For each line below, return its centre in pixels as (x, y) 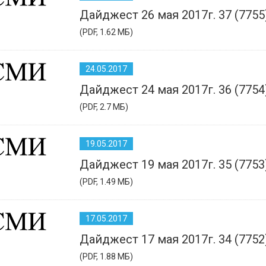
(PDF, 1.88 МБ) (106, 256)
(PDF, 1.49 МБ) (106, 181)
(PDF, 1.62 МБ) (106, 32)
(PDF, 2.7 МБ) (104, 107)
